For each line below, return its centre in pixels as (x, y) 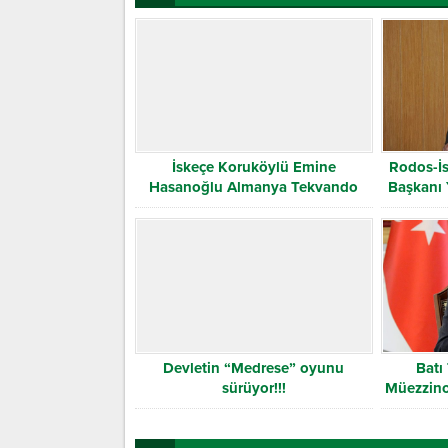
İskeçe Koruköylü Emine (253, 167)
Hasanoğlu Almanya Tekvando (254, 187)
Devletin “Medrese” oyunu (254, 367)
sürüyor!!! (253, 387)
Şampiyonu (253, 207)
